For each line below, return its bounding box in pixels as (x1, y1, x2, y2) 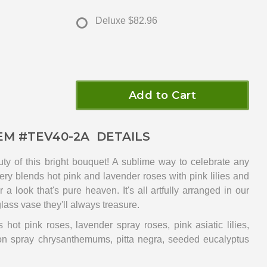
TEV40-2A (27, 129, 89, 144)
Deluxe (95, 15, 126, 26)
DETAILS (89, 129, 150, 144)
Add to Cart (128, 89, 197, 103)
